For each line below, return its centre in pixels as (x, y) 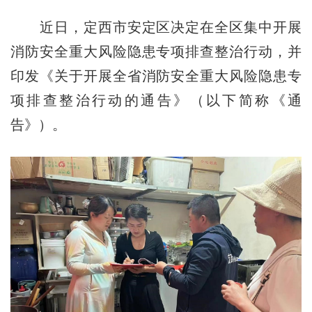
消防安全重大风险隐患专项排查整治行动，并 (156, 52)
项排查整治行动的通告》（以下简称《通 (156, 101)
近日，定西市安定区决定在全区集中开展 (156, 28)
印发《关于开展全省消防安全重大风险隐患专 (156, 76)
